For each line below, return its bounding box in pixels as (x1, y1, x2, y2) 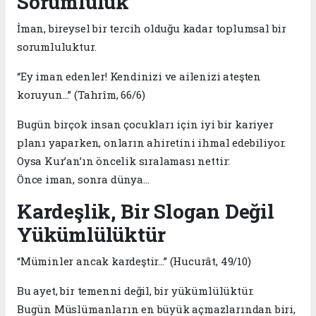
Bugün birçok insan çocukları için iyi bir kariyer (17, 116, 274, 131)
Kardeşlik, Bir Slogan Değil (17, 197, 274, 224)
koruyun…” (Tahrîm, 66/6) (17, 87, 145, 102)
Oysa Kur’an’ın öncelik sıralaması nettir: (17, 153, 231, 168)
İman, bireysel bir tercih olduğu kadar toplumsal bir (17, 20, 287, 35)
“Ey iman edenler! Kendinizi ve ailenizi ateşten (17, 68, 261, 83)
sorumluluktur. (17, 39, 97, 54)
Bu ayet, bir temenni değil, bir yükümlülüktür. (17, 283, 255, 298)
